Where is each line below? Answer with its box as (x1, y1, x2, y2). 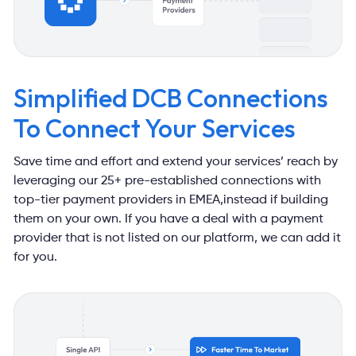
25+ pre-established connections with (98, 175, 322, 188)
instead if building (223, 194, 329, 207)
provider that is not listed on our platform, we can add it (14, 232, 342, 246)
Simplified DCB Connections (14, 82, 329, 114)
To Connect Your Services (14, 112, 296, 145)
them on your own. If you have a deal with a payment (14, 213, 324, 226)
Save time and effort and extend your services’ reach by (14, 156, 339, 169)
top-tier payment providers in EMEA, (14, 194, 224, 207)
